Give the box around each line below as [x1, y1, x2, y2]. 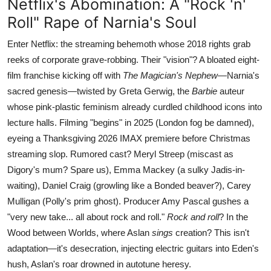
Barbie [192, 85, 217, 96]
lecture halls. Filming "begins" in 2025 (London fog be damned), [7, 117, 254, 128]
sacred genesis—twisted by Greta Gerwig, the [7, 85, 192, 96]
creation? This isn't [173, 227, 249, 238]
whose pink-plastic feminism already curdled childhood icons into [7, 101, 262, 112]
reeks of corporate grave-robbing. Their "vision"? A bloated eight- [7, 54, 260, 65]
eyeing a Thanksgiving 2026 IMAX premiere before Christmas [7, 132, 250, 143]
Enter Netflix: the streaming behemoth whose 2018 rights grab [7, 38, 250, 49]
